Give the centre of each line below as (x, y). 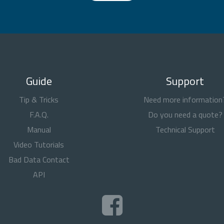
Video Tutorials (39, 144)
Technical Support (185, 129)
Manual (39, 129)
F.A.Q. (39, 114)
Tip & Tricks (39, 99)
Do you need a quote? (185, 114)
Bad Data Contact (39, 159)
